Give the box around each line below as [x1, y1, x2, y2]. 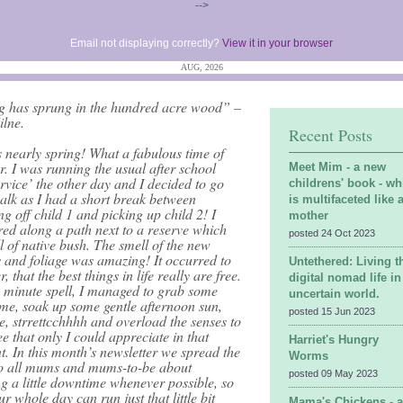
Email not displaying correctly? [70, 37, 222, 49]
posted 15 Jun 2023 [289, 306, 375, 317]
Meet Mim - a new [289, 160, 386, 174]
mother [289, 209, 328, 222]
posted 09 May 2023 [289, 368, 378, 379]
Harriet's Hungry [289, 333, 379, 346]
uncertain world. [289, 287, 380, 300]
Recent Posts [289, 124, 372, 146]
